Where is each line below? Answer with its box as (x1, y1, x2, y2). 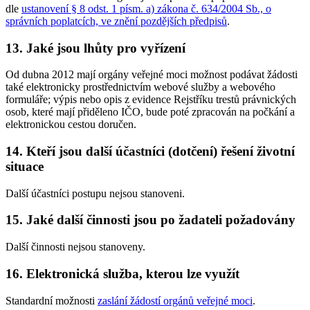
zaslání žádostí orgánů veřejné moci (98, 294, 253, 307)
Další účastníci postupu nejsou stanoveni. (6, 187, 185, 199)
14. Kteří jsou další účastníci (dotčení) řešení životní (6, 143, 295, 158)
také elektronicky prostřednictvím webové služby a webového (6, 81, 275, 93)
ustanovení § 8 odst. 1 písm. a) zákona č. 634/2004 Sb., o (21, 2, 271, 15)
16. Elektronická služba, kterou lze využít (6, 266, 239, 281)
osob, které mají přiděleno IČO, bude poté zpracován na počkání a (6, 106, 295, 118)
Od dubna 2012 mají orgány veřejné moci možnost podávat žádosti (6, 69, 298, 81)
